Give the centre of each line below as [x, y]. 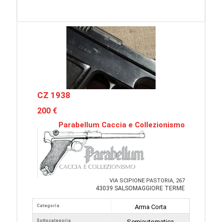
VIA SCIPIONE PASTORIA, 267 [147, 181]
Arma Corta [150, 207]
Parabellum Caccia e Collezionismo [122, 125]
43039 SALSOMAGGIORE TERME [140, 189]
